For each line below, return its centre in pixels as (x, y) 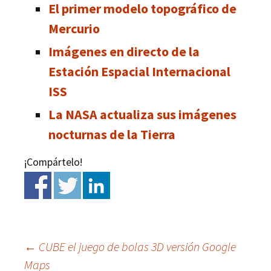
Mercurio (74, 28)
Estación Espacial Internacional (139, 71)
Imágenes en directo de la (124, 51)
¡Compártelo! (53, 162)
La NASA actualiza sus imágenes (142, 114)
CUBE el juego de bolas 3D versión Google (136, 246)
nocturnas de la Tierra (112, 134)
